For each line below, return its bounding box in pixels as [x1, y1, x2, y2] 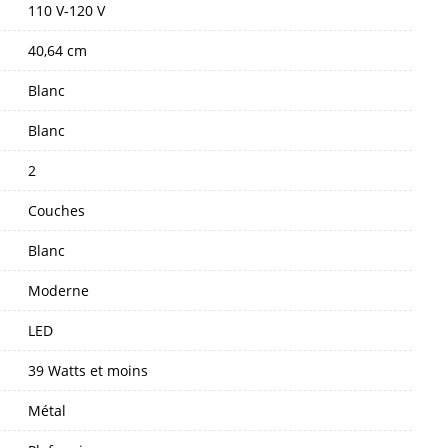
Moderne [28, 280, 89, 300]
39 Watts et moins [28, 360, 148, 380]
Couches [28, 200, 85, 220]
